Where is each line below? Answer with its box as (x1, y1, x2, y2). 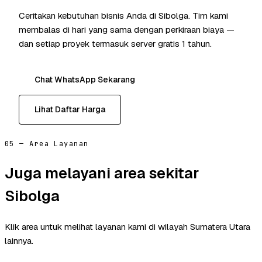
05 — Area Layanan (5, 139, 89, 149)
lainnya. (5, 235, 33, 246)
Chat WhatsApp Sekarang (35, 74, 135, 85)
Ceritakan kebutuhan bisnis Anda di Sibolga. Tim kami (19, 10, 228, 22)
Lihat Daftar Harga (35, 104, 105, 115)
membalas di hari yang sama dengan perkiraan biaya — (19, 24, 235, 36)
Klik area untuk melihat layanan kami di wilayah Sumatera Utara (5, 220, 250, 232)
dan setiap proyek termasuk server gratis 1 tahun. (19, 38, 212, 50)
